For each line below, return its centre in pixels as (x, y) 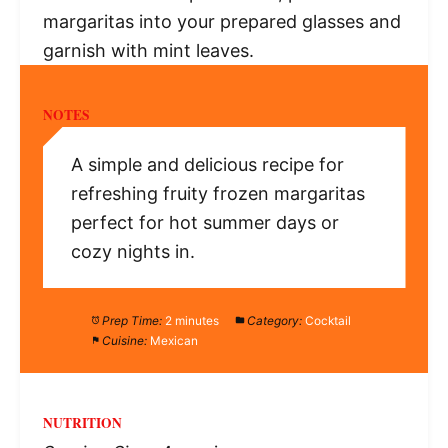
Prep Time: (132, 320)
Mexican (174, 340)
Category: (275, 320)
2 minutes (192, 320)
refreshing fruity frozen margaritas (217, 193)
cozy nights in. (132, 251)
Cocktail (328, 320)
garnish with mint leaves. (148, 51)
